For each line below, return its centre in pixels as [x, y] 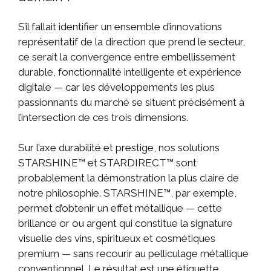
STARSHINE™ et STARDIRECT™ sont [107, 162]
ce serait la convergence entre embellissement [127, 57]
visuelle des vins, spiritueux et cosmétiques [117, 238]
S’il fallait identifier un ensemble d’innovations [120, 26]
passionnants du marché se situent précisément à [131, 102]
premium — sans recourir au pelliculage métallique [133, 253]
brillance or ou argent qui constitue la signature [126, 223]
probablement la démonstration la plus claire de [129, 178]
